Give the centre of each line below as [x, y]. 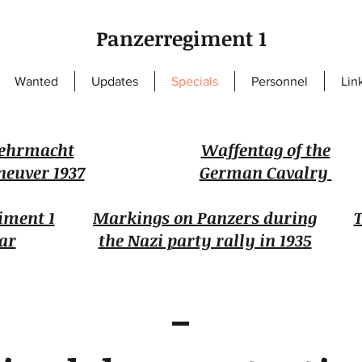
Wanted [36, 81]
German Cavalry [265, 172]
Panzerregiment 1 [181, 38]
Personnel [280, 81]
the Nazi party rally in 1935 [205, 240]
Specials [195, 81]
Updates [115, 81]
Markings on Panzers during [205, 217]
